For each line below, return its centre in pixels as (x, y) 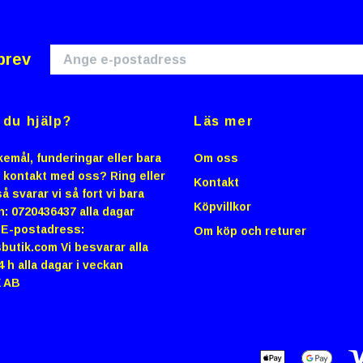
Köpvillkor (222, 206)
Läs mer (224, 121)
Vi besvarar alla (103, 247)
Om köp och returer (250, 231)
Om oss (216, 158)
